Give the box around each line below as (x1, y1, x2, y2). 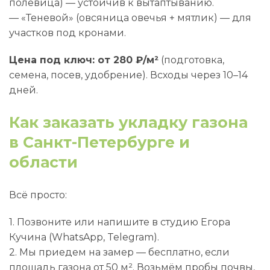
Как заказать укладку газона (9, 113, 248, 131)
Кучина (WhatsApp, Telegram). (9, 231, 159, 243)
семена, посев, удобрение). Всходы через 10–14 (9, 69, 248, 81)
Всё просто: (9, 189, 67, 201)
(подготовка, (159, 54, 224, 66)
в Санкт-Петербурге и (9, 133, 190, 151)
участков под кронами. (9, 27, 126, 39)
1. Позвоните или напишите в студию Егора (9, 216, 230, 228)
